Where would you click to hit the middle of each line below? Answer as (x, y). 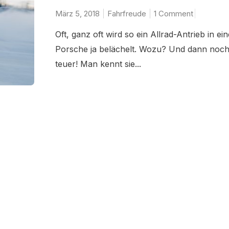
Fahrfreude (127, 13)
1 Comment (173, 13)
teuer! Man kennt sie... (98, 64)
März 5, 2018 (77, 13)
